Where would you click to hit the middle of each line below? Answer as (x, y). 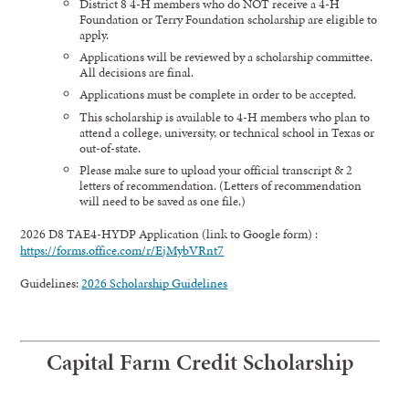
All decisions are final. (137, 73)
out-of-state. (110, 147)
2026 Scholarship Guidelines (155, 283)
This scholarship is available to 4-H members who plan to (225, 116)
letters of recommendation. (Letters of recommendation (221, 185)
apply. (94, 34)
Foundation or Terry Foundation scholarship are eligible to (229, 19)
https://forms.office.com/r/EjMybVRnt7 (122, 250)
